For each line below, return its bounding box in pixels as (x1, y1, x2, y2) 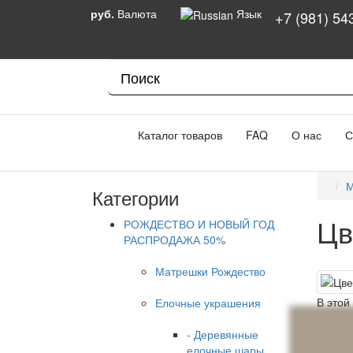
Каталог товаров (128, 127, 222, 143)
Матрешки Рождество (155, 263, 266, 279)
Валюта (117, 6, 157, 21)
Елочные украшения (155, 295, 261, 310)
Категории (92, 184, 179, 211)
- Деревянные (187, 326, 258, 342)
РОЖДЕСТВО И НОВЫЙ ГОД (124, 216, 274, 232)
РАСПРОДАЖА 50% (124, 232, 225, 247)
